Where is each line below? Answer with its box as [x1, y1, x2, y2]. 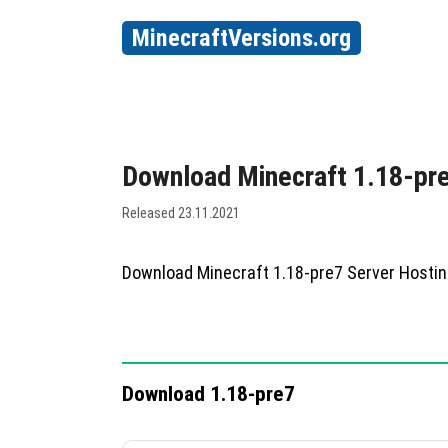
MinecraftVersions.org [132, 24, 351, 52]
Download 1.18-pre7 [122, 382, 295, 406]
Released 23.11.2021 [122, 205, 240, 221]
